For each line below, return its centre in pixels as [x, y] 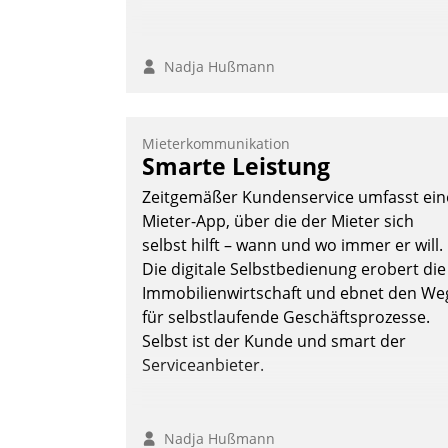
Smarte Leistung [236, 166]
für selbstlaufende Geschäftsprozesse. [286, 317]
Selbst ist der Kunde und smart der [274, 341]
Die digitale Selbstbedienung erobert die [294, 269]
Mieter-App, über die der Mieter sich [278, 221]
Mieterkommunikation [216, 144]
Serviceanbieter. [203, 365]
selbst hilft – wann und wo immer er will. [292, 245]
